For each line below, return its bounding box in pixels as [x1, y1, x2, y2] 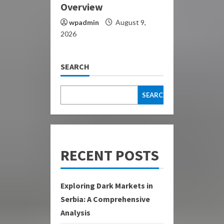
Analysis [60, 207, 90, 217]
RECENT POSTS [60, 145, 159, 164]
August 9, [114, 17, 146, 26]
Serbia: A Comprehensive [60, 193, 150, 204]
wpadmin [69, 17, 99, 26]
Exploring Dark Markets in [60, 180, 153, 190]
